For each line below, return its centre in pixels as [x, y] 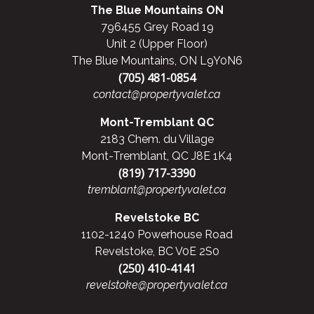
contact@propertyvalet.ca [157, 95]
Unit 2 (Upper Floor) [157, 44]
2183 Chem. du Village [157, 139]
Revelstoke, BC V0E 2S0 [157, 252]
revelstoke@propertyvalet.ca [157, 285]
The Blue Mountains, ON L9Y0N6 [157, 61]
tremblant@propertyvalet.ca [157, 190]
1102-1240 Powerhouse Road [157, 235]
